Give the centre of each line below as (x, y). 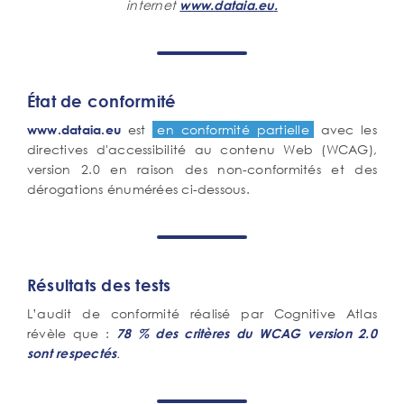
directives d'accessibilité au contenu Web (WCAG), (202, 149)
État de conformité (102, 101)
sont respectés (72, 353)
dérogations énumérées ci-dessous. (138, 189)
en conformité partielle (233, 129)
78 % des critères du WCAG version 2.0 (246, 333)
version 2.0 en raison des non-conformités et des (202, 169)
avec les (345, 129)
